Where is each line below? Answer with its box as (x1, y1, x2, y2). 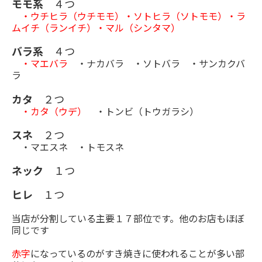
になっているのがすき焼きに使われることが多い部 (30, 246, 244, 261)
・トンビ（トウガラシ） (96, 104, 199, 119)
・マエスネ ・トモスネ (12, 140, 124, 154)
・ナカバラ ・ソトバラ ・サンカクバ (68, 56, 245, 71)
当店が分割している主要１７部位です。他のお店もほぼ (12, 211, 244, 226)
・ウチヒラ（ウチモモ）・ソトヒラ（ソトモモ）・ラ (12, 9, 246, 23)
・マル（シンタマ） (96, 20, 180, 35)
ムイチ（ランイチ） (12, 20, 96, 35)
